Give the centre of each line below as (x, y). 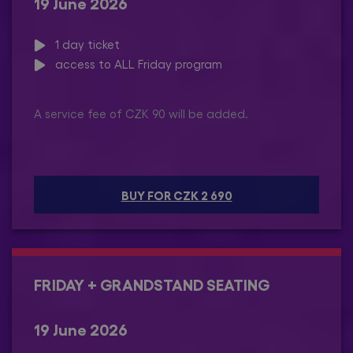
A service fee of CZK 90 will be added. (141, 113)
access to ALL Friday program (134, 63)
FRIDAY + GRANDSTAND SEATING (152, 283)
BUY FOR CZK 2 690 (176, 194)
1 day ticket (83, 44)
